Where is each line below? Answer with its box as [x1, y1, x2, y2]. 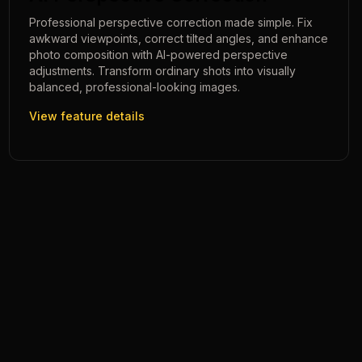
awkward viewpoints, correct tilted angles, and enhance [28, 32, 328, 45]
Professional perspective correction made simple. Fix [28, 15, 313, 29]
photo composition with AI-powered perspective [28, 48, 288, 61]
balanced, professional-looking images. [28, 80, 240, 94]
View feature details [28, 109, 145, 123]
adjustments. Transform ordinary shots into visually [28, 64, 296, 78]
